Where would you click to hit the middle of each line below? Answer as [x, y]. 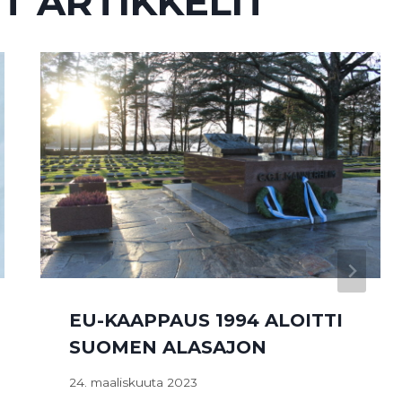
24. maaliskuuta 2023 [134, 382]
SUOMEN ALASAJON [171, 348]
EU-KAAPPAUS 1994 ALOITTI [206, 321]
